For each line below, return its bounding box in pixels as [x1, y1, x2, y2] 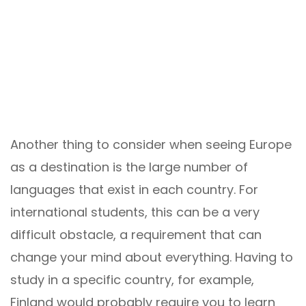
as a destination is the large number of [10, 158, 248, 176]
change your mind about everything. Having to [10, 248, 293, 266]
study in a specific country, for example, [10, 270, 254, 288]
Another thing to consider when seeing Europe [10, 135, 292, 153]
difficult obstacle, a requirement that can [10, 225, 262, 243]
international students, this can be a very [10, 203, 260, 221]
